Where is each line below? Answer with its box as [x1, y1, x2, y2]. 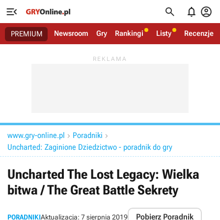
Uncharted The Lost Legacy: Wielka [7, 166, 199, 182]
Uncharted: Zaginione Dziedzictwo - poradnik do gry [7, 142, 172, 152]
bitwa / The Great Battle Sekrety [7, 182, 178, 198]
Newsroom [54, 29, 88, 38]
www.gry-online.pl [7, 131, 65, 140]
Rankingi [115, 29, 143, 38]
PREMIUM [11, 29, 43, 38]
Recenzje [184, 29, 214, 38]
